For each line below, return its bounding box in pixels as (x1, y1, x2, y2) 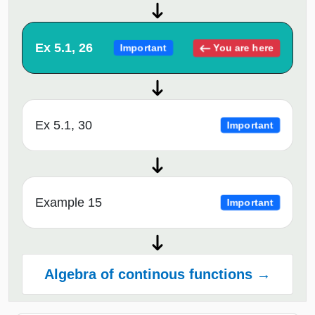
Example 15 (35, 195, 102, 210)
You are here (210, 41, 275, 53)
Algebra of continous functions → (44, 266, 271, 283)
